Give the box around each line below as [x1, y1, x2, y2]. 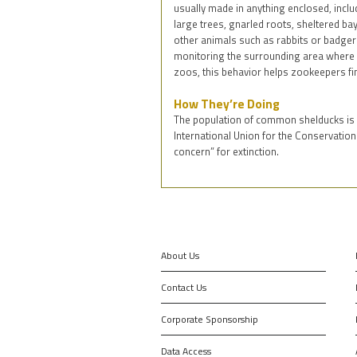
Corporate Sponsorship [161, 311, 258, 327]
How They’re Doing [174, 93, 280, 113]
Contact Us [161, 279, 206, 295]
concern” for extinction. [174, 143, 279, 159]
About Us [161, 247, 199, 263]
